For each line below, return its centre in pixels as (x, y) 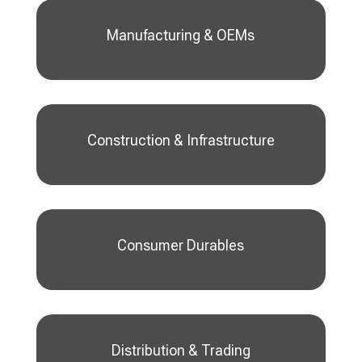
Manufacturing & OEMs (181, 35)
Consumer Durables (181, 245)
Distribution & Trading (181, 350)
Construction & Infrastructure (181, 140)
